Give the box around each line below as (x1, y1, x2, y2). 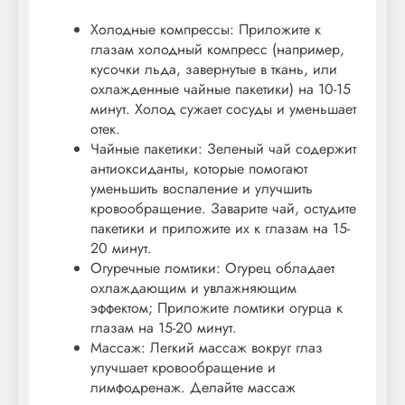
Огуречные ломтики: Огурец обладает (90, 257, 334, 278)
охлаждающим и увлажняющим (90, 277, 297, 298)
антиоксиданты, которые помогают (90, 157, 307, 179)
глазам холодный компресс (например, (90, 38, 344, 60)
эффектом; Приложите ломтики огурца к (90, 297, 343, 318)
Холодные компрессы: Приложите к (90, 18, 321, 40)
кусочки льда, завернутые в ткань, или (90, 58, 337, 80)
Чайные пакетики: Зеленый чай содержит (90, 137, 356, 159)
